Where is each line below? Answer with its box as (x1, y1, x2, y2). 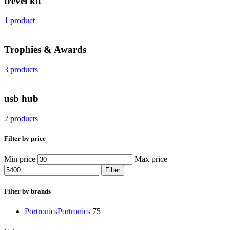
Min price (4, 155, 35, 164)
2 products (4, 114, 38, 123)
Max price (135, 155, 167, 164)
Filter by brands (4, 187, 51, 195)
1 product (4, 16, 35, 25)
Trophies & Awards (4, 44, 86, 55)
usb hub (4, 93, 39, 104)
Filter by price (4, 135, 46, 143)
